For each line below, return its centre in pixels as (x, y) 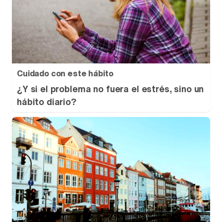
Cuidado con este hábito (65, 73)
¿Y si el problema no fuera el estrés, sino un (111, 89)
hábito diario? (47, 102)
